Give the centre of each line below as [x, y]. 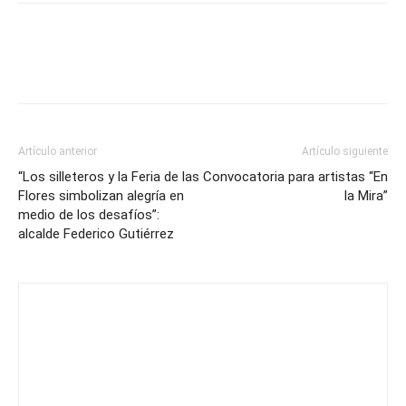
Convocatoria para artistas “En [295, 177]
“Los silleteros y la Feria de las [109, 177]
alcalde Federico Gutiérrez [96, 234]
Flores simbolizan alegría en [101, 196]
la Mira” [366, 196]
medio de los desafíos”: [89, 215]
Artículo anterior [58, 151]
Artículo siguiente [345, 151]
